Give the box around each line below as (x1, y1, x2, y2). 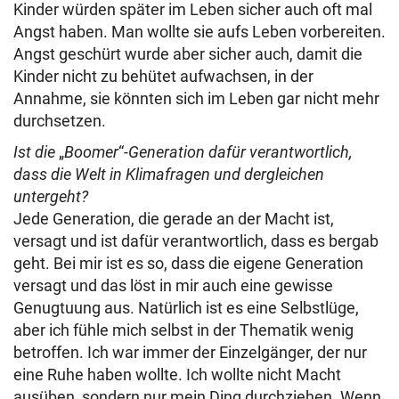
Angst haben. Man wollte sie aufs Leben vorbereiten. (13, 22, 386, 41)
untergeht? (13, 187, 88, 206)
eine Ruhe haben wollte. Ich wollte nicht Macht (13, 365, 341, 384)
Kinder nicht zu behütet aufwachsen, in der (13, 67, 313, 85)
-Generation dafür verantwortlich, (124, 142, 353, 161)
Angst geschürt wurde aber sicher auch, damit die (13, 45, 362, 63)
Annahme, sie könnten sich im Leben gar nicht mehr (13, 89, 379, 108)
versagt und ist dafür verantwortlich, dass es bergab (13, 232, 379, 250)
